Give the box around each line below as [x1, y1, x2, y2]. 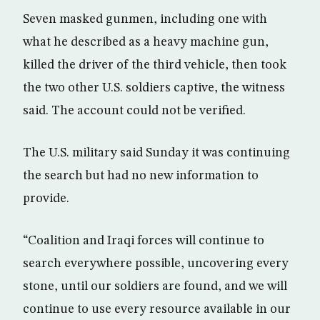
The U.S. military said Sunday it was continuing [23, 146, 290, 159]
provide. [23, 192, 69, 205]
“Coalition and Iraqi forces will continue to [23, 234, 264, 247]
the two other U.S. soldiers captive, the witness [23, 81, 285, 94]
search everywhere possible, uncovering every [23, 257, 289, 270]
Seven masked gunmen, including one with [23, 13, 267, 26]
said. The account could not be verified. [23, 104, 246, 117]
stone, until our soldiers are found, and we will [23, 280, 287, 293]
